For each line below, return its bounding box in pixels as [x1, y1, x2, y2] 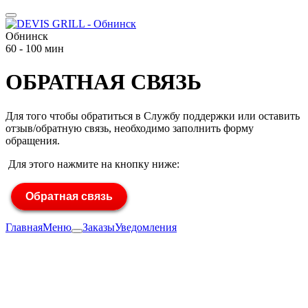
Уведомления [115, 221, 177, 233]
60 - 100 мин [5, 43, 64, 54]
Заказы [82, 221, 115, 233]
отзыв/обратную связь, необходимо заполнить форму [5, 122, 254, 134]
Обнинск [5, 30, 48, 42]
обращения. [5, 134, 60, 146]
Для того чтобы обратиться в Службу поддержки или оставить [5, 109, 300, 122]
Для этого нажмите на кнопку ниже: [5, 157, 179, 170]
